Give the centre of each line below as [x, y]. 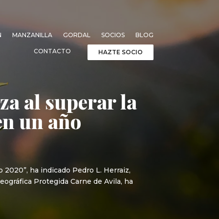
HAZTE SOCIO [120, 52]
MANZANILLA [32, 35]
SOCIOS [113, 35]
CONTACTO [52, 51]
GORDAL [77, 35]
